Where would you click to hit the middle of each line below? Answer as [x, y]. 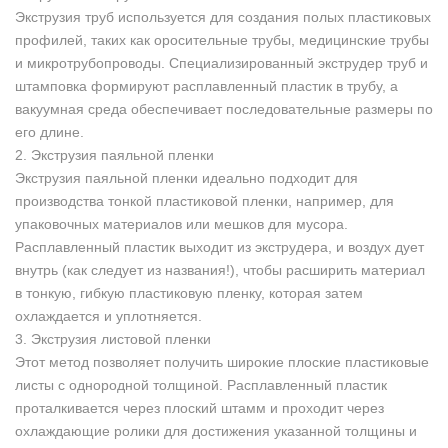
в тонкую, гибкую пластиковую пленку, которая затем [189, 292]
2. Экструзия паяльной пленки [114, 154]
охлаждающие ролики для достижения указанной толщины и [216, 430]
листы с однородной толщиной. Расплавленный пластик [201, 384]
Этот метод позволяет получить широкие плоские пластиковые [222, 361]
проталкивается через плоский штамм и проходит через [199, 407]
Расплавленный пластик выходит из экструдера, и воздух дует [219, 246]
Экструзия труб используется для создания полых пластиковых [223, 16]
